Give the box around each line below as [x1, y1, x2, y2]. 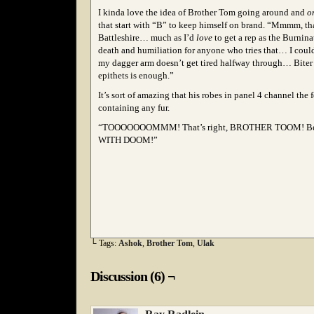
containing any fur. [98, 102, 170, 113]
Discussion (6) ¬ [90, 268, 175, 284]
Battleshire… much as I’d [98, 32, 196, 43]
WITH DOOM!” [98, 135, 158, 145]
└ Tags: [90, 238, 118, 248]
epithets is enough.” [98, 70, 174, 81]
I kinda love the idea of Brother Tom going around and [98, 7, 307, 18]
